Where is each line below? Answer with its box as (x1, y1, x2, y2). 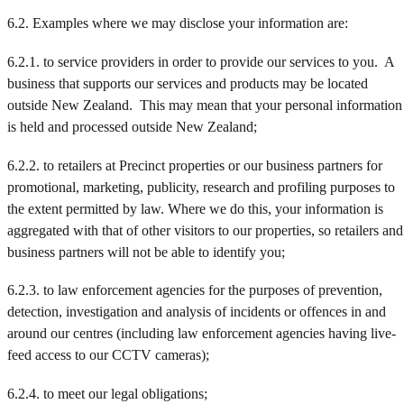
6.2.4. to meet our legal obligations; (7, 386, 207, 402)
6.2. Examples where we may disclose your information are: (7, 15, 348, 32)
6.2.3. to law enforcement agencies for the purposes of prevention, (7, 282, 382, 298)
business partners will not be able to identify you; (7, 243, 285, 260)
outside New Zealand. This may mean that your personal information (7, 97, 402, 114)
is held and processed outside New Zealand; (7, 119, 257, 135)
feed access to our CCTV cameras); (7, 347, 209, 363)
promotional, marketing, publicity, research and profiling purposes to (7, 179, 395, 195)
